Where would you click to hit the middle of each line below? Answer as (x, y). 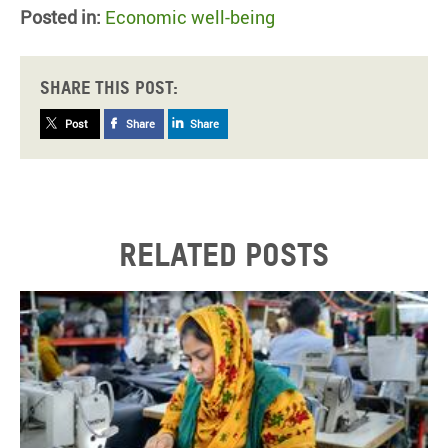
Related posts (224, 255)
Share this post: (109, 87)
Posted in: (60, 17)
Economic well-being (190, 17)
